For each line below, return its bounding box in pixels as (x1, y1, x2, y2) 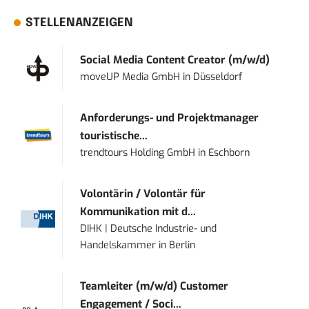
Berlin (169, 239, 196, 252)
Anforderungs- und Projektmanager (80, 111, 259, 126)
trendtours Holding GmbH (80, 146, 196, 160)
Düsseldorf (193, 70, 243, 84)
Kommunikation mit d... (80, 205, 197, 219)
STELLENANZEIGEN (26, 17, 134, 30)
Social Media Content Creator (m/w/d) (80, 53, 270, 68)
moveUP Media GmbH (80, 70, 181, 84)
